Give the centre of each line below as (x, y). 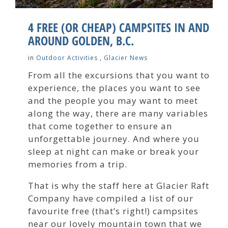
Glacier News (126, 58)
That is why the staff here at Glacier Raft (119, 185)
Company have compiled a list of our (111, 198)
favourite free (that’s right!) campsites (113, 211)
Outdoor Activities (67, 58)
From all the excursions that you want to (119, 75)
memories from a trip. (78, 164)
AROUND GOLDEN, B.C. (81, 40)
